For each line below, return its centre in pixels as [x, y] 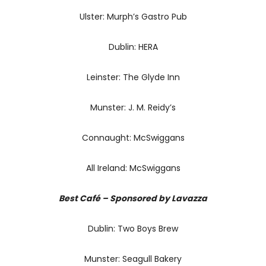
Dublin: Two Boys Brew [133, 228]
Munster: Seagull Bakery [133, 259]
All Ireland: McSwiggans [133, 168]
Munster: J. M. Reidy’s [133, 107]
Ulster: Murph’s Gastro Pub [133, 16]
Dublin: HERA [133, 47]
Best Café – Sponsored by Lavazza [133, 198]
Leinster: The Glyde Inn [133, 77]
